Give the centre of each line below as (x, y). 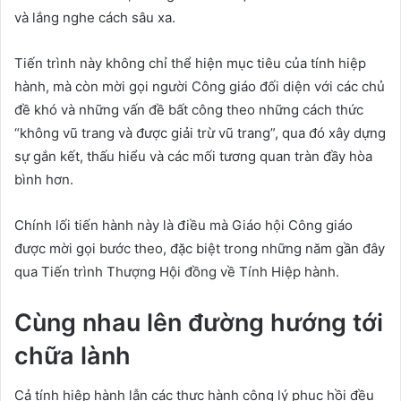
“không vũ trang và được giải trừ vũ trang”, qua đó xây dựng (200, 132)
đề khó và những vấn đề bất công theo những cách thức (189, 109)
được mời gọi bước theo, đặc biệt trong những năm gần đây (200, 248)
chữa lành (73, 355)
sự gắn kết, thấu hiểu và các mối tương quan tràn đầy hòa (193, 156)
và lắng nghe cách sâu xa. (95, 17)
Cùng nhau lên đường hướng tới (199, 322)
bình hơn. (44, 179)
